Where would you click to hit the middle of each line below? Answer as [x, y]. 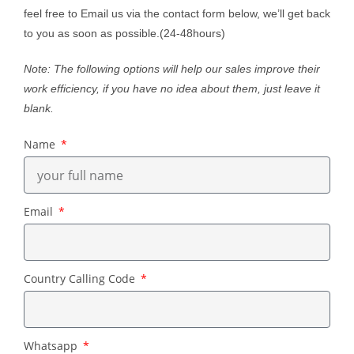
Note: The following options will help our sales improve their [172, 69]
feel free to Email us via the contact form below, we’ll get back [177, 14]
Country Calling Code [81, 279]
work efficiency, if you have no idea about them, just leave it [172, 89]
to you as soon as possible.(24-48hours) [124, 34]
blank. [39, 109]
